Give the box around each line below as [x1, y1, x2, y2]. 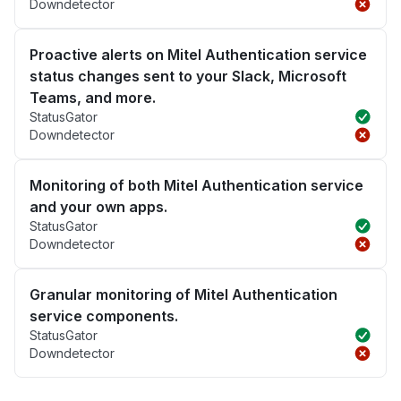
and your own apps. [30, 198, 167, 217]
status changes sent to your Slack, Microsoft [30, 67, 346, 86]
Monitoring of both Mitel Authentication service [30, 176, 363, 195]
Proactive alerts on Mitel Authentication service [30, 46, 367, 64]
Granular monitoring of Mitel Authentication [30, 286, 337, 304]
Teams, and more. [30, 89, 156, 107]
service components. [30, 307, 178, 326]
